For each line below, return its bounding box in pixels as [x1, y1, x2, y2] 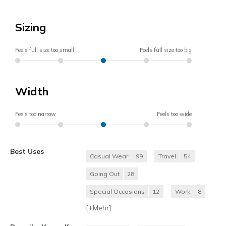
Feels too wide [157, 110, 192, 118]
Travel [158, 152, 176, 160]
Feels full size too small [15, 46, 74, 54]
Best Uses [10, 147, 44, 156]
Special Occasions [90, 188, 145, 196]
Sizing [15, 20, 46, 35]
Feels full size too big [140, 46, 192, 54]
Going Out [90, 170, 120, 178]
